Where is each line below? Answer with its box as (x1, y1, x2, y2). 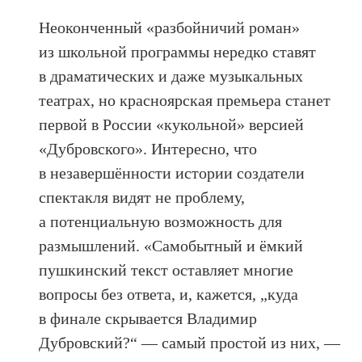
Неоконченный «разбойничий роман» (39, 18, 301, 36)
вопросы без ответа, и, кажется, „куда (39, 284, 299, 303)
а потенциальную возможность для (39, 212, 283, 230)
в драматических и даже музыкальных (39, 66, 304, 85)
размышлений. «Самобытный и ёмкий (39, 236, 304, 255)
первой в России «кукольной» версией (39, 115, 305, 133)
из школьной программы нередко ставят (39, 42, 317, 61)
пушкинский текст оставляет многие (39, 260, 294, 279)
